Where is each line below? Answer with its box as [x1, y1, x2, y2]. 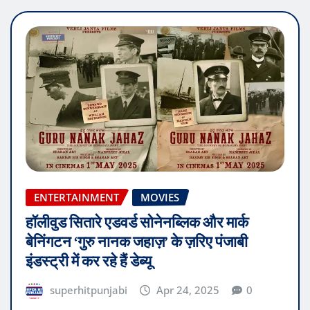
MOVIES [140, 190, 179, 204]
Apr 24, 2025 [156, 282, 220, 297]
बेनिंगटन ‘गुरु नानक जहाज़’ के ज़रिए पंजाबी [26, 231, 248, 253]
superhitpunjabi [49, 282, 127, 297]
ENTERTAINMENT [34, 190, 119, 204]
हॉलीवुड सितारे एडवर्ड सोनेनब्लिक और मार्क [26, 212, 248, 233]
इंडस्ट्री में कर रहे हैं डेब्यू [26, 250, 152, 272]
